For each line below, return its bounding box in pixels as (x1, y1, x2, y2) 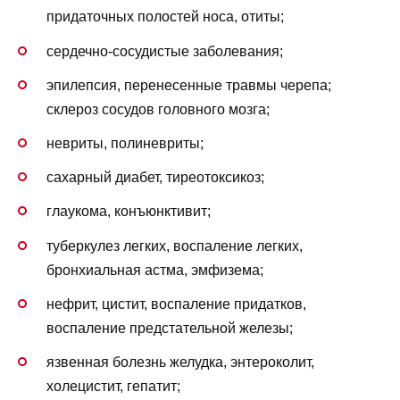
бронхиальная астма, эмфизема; (46, 262, 263, 278)
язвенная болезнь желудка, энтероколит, (46, 354, 314, 370)
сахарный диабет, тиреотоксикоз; (46, 170, 264, 186)
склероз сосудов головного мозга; (46, 101, 270, 117)
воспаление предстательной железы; (46, 320, 293, 336)
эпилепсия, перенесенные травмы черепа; (46, 77, 331, 93)
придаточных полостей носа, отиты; (46, 9, 284, 25)
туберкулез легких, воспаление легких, (46, 237, 303, 254)
